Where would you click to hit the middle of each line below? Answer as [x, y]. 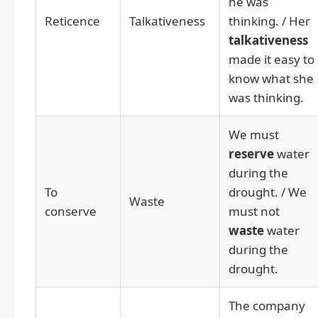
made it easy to [272, 59]
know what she [271, 78]
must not [254, 211]
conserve [71, 211]
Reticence [72, 21]
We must [254, 134]
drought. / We [268, 192]
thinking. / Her [269, 21]
